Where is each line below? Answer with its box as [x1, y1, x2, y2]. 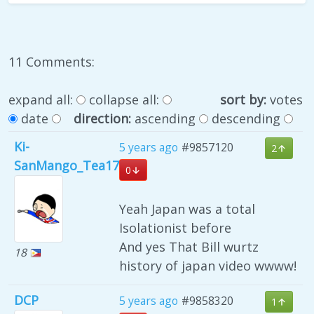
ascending [134, 110, 196, 128]
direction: [73, 110, 135, 128]
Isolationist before [119, 219, 231, 237]
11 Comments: [8, 53, 95, 71]
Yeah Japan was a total [119, 200, 255, 218]
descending [211, 110, 280, 128]
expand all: [8, 91, 73, 109]
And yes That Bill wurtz [119, 238, 259, 256]
